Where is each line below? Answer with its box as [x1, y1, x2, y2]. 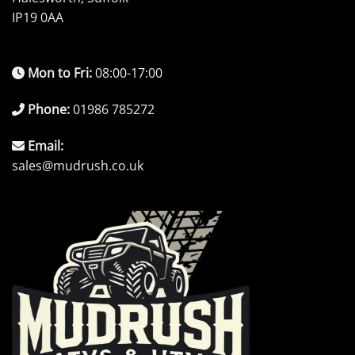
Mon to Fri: [28, 63, 92, 82]
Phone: [28, 100, 70, 118]
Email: [28, 136, 63, 155]
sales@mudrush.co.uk [12, 156, 143, 174]
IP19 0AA [12, 9, 63, 27]
